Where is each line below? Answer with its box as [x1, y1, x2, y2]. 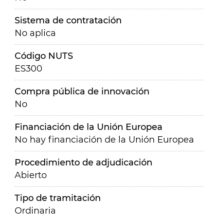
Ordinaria [15, 205, 56, 216]
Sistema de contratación [15, 15, 122, 26]
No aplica [15, 28, 56, 38]
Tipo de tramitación [15, 193, 101, 203]
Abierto [15, 170, 47, 181]
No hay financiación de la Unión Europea [15, 134, 194, 145]
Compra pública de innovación [15, 86, 149, 97]
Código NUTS [15, 51, 73, 61]
